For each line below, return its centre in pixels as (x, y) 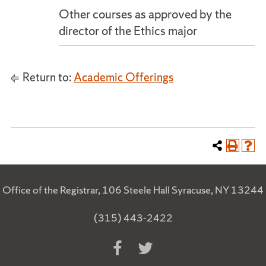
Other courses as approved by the (145, 14)
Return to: (47, 77)
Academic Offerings (123, 77)
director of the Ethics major (128, 31)
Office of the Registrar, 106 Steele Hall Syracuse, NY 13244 (133, 190)
